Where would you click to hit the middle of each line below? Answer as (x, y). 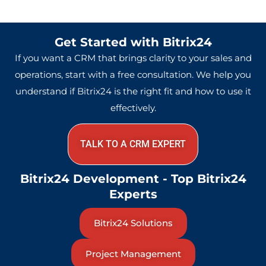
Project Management (133, 254)
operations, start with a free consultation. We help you (133, 74)
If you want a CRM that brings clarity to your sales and (133, 58)
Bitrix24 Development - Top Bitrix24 (133, 178)
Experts (133, 194)
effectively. (133, 107)
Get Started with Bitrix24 (133, 42)
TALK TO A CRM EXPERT (133, 144)
